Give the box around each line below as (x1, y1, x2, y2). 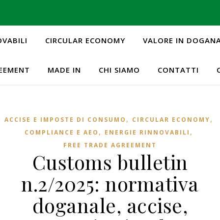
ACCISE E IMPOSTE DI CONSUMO (4, 115, 126, 124)
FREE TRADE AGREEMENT (63, 141, 157, 149)
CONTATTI (157, 65, 199, 75)
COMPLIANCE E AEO (24, 128, 99, 137)
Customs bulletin (32, 149, 188, 175)
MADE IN (47, 65, 81, 75)
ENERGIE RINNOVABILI (104, 128, 190, 137)
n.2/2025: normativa (21, 170, 199, 196)
